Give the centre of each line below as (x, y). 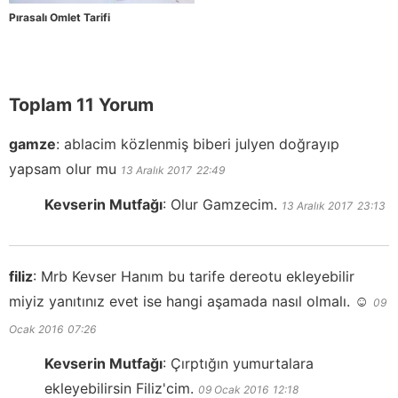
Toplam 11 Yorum (81, 105)
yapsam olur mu (63, 169)
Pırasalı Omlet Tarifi (60, 18)
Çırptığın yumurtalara (242, 364)
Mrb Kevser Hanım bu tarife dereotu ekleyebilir (198, 277)
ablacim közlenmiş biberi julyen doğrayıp (202, 144)
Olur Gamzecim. (224, 205)
